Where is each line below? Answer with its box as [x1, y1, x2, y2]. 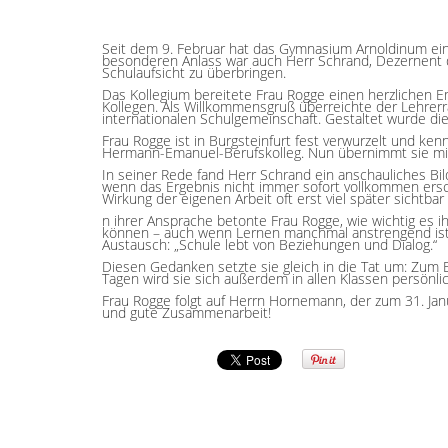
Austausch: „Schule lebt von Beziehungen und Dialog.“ [102, 235, 437, 254]
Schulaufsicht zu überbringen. [102, 63, 286, 82]
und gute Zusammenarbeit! [102, 303, 271, 322]
